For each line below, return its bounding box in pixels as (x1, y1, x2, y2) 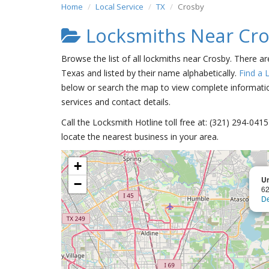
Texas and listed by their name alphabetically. (61, 67, 239, 79)
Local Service (95, 1, 144, 12)
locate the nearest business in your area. (61, 131, 219, 142)
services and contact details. (61, 96, 171, 107)
